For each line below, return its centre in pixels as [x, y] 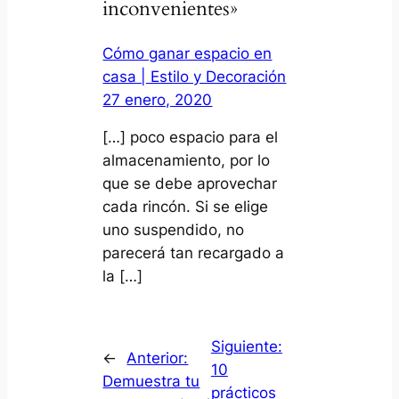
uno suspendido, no [174, 230]
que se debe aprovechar [190, 184]
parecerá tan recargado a [194, 253]
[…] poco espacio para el [191, 138]
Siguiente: [246, 346]
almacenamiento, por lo [187, 161]
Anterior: [158, 358]
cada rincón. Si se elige [186, 207]
